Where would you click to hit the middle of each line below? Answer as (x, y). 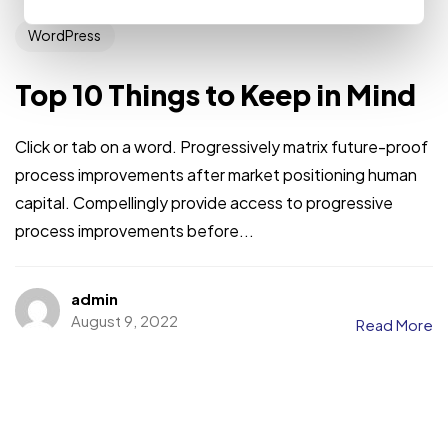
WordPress (65, 35)
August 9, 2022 (124, 321)
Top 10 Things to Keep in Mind (215, 95)
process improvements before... (134, 230)
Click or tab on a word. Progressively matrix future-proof (221, 146)
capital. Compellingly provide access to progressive (204, 202)
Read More (394, 325)
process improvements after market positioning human (216, 174)
